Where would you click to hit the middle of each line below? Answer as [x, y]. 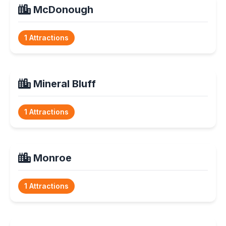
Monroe [51, 158]
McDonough [62, 9]
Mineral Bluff [63, 83]
